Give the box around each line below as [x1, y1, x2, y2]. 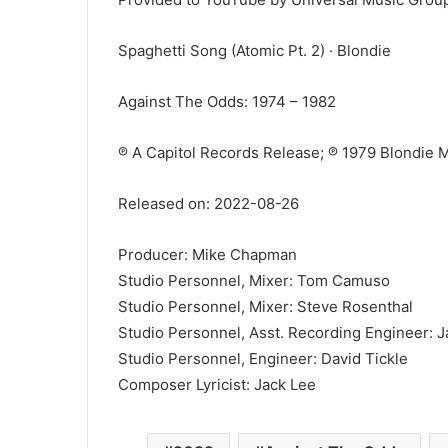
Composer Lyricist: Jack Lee [118, 375, 316, 394]
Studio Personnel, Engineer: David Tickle [118, 349, 408, 368]
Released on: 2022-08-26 [118, 194, 299, 213]
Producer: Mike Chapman [118, 245, 297, 264]
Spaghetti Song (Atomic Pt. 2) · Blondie [118, 41, 391, 60]
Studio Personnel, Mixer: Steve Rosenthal [118, 297, 413, 316]
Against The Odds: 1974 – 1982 [118, 92, 336, 111]
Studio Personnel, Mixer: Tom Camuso [118, 271, 390, 290]
